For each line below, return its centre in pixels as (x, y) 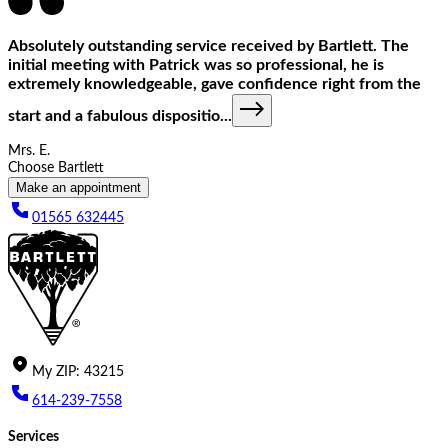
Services (33, 436)
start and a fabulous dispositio (114, 115)
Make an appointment (78, 187)
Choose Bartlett (56, 168)
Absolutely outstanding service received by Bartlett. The (208, 45)
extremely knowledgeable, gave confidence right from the (214, 83)
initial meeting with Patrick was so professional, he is (196, 64)
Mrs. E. (29, 151)
